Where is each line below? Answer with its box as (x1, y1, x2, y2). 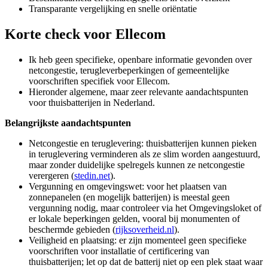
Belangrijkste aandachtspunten (5, 117, 131, 128)
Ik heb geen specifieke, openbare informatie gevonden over (29, 54, 252, 65)
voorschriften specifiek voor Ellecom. (29, 75, 170, 86)
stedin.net (74, 170, 110, 181)
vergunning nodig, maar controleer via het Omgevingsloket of (29, 202, 261, 213)
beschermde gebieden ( (29, 224, 115, 234)
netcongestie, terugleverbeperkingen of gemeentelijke (29, 65, 229, 75)
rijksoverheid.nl (115, 224, 174, 234)
